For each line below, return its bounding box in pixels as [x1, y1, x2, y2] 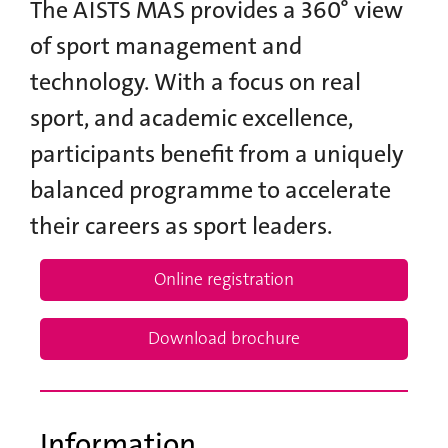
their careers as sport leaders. [30, 210, 332, 242]
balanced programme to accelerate [30, 174, 391, 206]
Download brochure [148, 326, 300, 350]
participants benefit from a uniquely [30, 138, 404, 170]
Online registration [154, 267, 294, 291]
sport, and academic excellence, [30, 102, 353, 134]
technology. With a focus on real [30, 66, 361, 98]
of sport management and [30, 30, 302, 62]
